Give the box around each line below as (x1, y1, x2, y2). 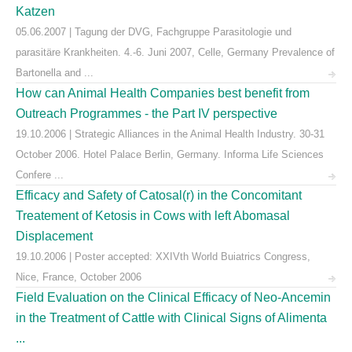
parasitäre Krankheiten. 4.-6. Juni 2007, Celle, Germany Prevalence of (16, 46, 335, 58)
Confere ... (16, 169, 64, 181)
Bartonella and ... (16, 67, 93, 79)
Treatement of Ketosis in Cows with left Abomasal (16, 209, 290, 222)
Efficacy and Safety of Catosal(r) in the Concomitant (16, 189, 302, 202)
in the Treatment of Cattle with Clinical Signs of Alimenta (16, 311, 327, 324)
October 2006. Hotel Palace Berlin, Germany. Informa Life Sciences (16, 148, 324, 160)
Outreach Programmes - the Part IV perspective (16, 107, 277, 120)
